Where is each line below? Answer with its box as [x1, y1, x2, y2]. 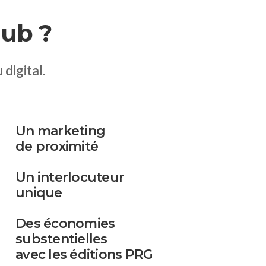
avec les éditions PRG [15, 246, 153, 262]
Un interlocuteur [15, 169, 124, 185]
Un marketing [15, 122, 105, 139]
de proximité [15, 138, 98, 154]
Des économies [15, 215, 115, 232]
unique [15, 184, 62, 201]
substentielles [15, 230, 107, 247]
